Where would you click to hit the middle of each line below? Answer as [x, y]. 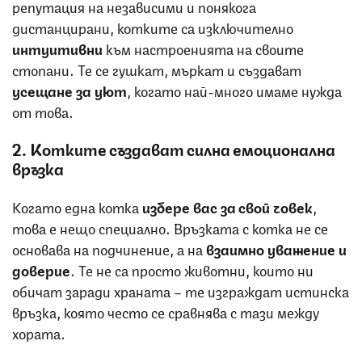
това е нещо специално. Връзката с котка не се [170, 227]
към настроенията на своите [203, 47]
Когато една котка [77, 206]
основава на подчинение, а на [109, 248]
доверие [41, 269]
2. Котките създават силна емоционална [174, 148]
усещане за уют [69, 89]
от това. [43, 110]
